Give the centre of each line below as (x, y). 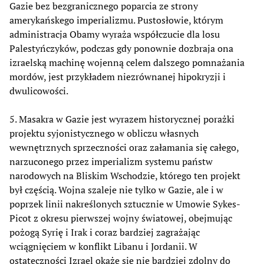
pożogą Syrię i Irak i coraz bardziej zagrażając (105, 232)
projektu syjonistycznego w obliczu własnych (104, 133)
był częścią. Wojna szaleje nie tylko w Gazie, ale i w (116, 189)
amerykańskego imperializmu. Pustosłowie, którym (116, 20)
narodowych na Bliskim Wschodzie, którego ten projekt (125, 175)
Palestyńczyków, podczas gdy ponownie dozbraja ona (121, 48)
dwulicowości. (39, 90)
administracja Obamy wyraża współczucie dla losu (115, 34)
